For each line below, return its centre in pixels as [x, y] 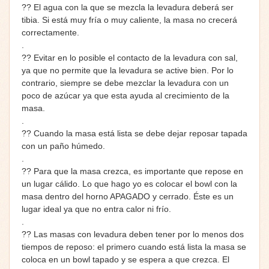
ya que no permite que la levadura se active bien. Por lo [128, 70]
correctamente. [50, 32]
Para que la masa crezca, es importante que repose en [137, 171]
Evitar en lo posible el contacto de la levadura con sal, [134, 57]
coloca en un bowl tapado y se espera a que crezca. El [125, 259]
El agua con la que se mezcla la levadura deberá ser [132, 7]
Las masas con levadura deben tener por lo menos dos [138, 234]
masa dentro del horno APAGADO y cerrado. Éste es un [128, 196]
